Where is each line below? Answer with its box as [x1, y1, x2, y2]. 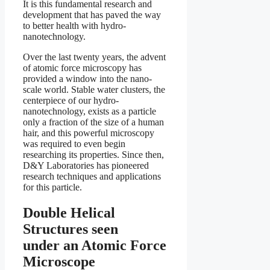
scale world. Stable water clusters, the [23, 84, 165, 95]
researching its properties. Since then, [23, 149, 164, 160]
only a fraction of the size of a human [23, 116, 164, 127]
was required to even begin [23, 138, 125, 149]
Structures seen [23, 221, 118, 237]
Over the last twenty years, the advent [23, 51, 166, 62]
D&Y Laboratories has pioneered [23, 160, 149, 171]
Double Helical [23, 204, 115, 221]
